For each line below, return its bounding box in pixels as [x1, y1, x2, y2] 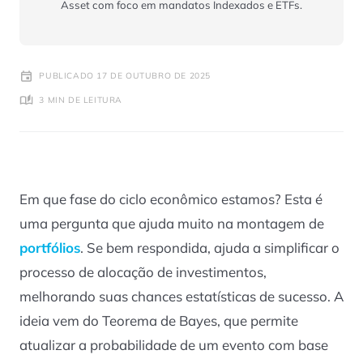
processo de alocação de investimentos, [19, 263, 267, 280]
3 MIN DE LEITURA [39, 95, 122, 106]
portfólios [19, 238, 80, 256]
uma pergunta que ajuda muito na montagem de [19, 214, 324, 232]
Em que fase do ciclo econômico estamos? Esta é [19, 190, 322, 207]
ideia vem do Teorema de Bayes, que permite [19, 311, 298, 329]
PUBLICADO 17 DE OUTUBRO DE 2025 [39, 70, 211, 82]
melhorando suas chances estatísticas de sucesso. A [19, 287, 344, 305]
